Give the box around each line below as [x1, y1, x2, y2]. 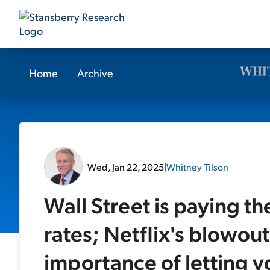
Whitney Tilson [166, 160, 228, 173]
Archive [77, 66, 113, 80]
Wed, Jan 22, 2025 [87, 160, 164, 173]
